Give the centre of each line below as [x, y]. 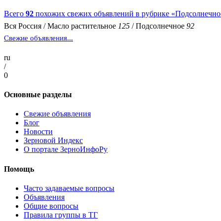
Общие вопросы [51, 206]
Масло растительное [82, 26]
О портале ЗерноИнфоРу [66, 149]
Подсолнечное [160, 26]
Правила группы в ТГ [61, 215]
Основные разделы [38, 95]
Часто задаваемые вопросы [69, 188]
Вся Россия [23, 26]
